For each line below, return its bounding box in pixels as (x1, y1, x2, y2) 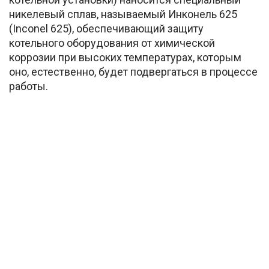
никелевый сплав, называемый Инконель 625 (9, 8, 237, 21)
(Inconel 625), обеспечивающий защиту (9, 22, 204, 35)
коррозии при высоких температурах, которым (9, 51, 241, 64)
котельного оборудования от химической (9, 37, 215, 50)
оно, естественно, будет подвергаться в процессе (9, 65, 258, 79)
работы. (9, 80, 48, 93)
